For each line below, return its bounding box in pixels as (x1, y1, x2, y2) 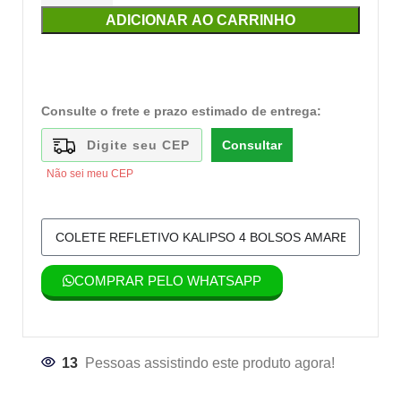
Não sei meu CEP (47, 167, 133, 180)
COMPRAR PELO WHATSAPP (74, 273, 261, 288)
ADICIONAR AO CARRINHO (106, 13, 295, 28)
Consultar (222, 138, 282, 152)
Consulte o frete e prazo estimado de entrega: (41, 104, 321, 118)
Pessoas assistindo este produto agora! (85, 354, 335, 371)
